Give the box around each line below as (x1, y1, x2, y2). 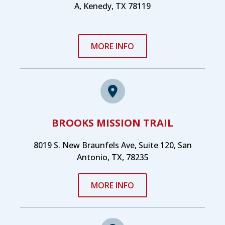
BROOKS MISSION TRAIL (52, 116, 173, 130)
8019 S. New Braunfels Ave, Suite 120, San (33, 140, 192, 151)
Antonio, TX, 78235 (76, 152, 149, 163)
